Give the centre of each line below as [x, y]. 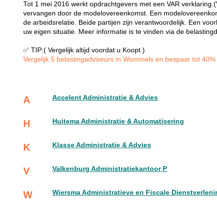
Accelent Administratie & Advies [105, 98]
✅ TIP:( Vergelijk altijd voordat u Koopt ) [84, 50]
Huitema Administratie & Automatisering [118, 122]
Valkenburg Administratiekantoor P [110, 169]
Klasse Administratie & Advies [102, 145]
